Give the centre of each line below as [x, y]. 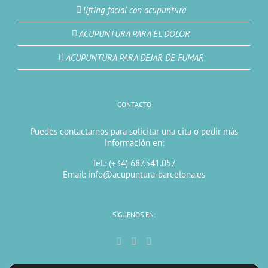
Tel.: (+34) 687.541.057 [134, 163]
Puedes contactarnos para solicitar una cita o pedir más [134, 132]
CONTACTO [134, 105]
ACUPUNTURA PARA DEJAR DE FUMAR [135, 58]
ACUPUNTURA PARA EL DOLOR [135, 34]
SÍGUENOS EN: [134, 215]
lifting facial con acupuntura [135, 10]
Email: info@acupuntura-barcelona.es [134, 175]
